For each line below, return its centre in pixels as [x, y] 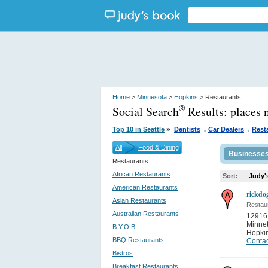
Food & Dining [159, 147]
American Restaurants [145, 187]
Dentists [187, 129]
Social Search [146, 112]
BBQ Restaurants [138, 240]
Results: [208, 112]
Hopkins [186, 97]
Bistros [123, 253]
